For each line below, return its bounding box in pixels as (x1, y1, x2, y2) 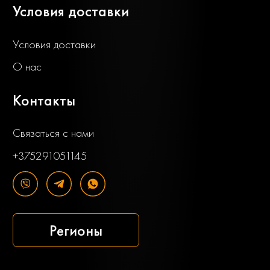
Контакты (13, 90, 75, 111)
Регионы (49, 220, 102, 240)
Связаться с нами (13, 125, 94, 141)
